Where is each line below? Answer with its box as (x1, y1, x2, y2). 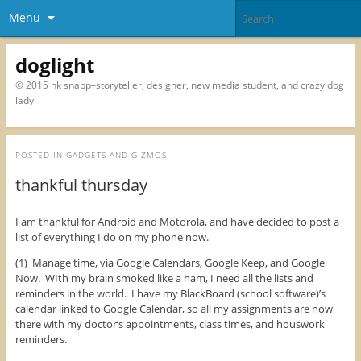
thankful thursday (15, 174, 147, 197)
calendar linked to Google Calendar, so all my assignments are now (15, 301, 333, 317)
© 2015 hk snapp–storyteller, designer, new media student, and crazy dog (15, 77, 344, 92)
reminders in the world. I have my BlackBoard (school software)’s (15, 286, 326, 301)
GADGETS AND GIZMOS (65, 149, 167, 161)
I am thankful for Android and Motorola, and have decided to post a (15, 214, 339, 230)
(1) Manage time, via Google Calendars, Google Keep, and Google (15, 255, 325, 271)
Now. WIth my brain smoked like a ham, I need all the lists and (15, 271, 313, 286)
